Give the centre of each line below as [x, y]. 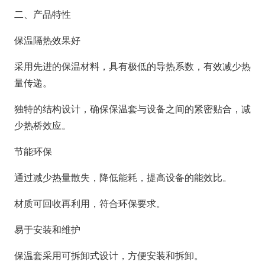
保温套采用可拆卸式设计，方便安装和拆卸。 [109, 256]
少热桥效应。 [43, 125]
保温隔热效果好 [47, 40]
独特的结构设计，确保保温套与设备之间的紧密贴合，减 [132, 109]
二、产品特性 [43, 14]
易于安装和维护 [47, 230]
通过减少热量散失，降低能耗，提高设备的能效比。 [123, 177]
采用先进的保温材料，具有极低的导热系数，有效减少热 [132, 66]
